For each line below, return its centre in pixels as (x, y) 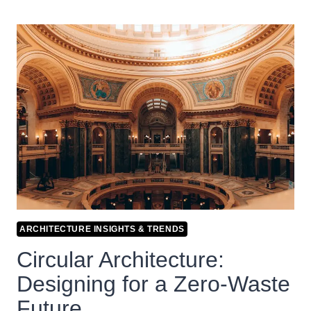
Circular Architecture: (120, 259)
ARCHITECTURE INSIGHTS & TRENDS (102, 229)
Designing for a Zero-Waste (153, 284)
